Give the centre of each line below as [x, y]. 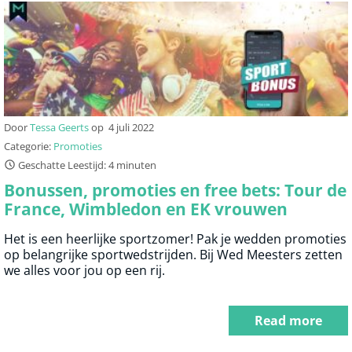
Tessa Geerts [59, 128]
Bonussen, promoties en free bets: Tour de [175, 191]
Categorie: [29, 147]
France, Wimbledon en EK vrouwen [146, 209]
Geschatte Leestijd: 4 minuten [86, 165]
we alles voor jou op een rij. [84, 271]
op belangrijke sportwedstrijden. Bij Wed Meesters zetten [173, 255]
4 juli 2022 [131, 128]
